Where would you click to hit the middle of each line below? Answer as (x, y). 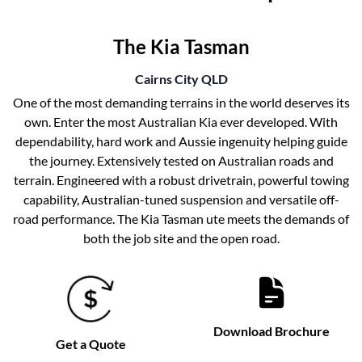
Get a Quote (90, 344)
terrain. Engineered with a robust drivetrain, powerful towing (181, 180)
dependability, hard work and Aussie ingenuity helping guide (181, 141)
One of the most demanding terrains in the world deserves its (181, 102)
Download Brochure (271, 331)
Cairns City (166, 79)
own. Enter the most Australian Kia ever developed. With (181, 122)
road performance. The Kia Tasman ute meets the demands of (181, 219)
